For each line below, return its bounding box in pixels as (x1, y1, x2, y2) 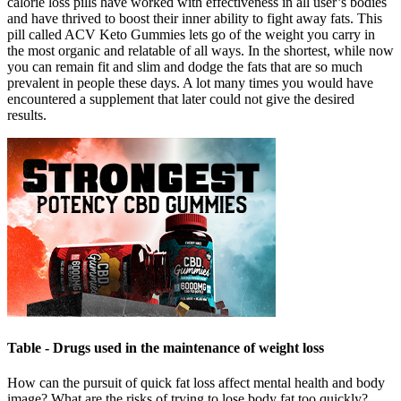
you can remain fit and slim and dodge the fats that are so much (7, 59, 363, 75)
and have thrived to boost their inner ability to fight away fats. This (7, 11, 382, 27)
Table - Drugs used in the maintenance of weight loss (7, 339, 324, 355)
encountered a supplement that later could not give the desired (7, 91, 354, 107)
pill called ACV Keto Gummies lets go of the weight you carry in (7, 27, 375, 43)
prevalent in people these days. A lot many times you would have (7, 75, 373, 91)
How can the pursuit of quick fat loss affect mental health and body (7, 375, 385, 390)
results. (7, 107, 47, 124)
